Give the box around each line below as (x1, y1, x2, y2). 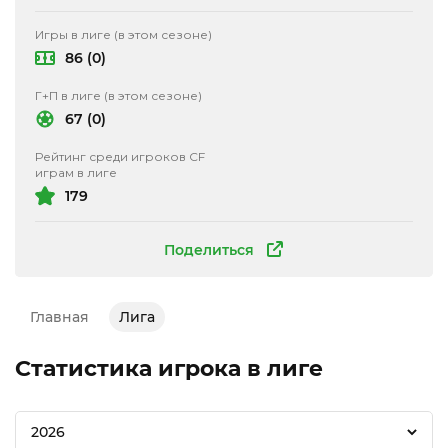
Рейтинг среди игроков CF (35, 149, 205, 164)
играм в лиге (35, 165, 117, 180)
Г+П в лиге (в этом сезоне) (35, 88, 202, 103)
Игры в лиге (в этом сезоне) (35, 27, 212, 42)
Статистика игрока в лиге (15, 355, 323, 382)
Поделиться (164, 240, 254, 259)
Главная (30, 308, 89, 326)
